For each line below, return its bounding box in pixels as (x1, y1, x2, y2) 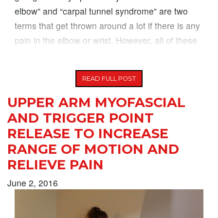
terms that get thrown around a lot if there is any (15, 19, 200, 32)
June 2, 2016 (7, 176, 58, 189)
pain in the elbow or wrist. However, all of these (15, 34, 197, 46)
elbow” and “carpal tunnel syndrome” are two (15, 4, 188, 17)
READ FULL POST (82, 74, 136, 82)
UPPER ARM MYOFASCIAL (7, 94, 185, 110)
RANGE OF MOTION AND (7, 141, 179, 157)
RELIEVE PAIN (7, 156, 104, 173)
